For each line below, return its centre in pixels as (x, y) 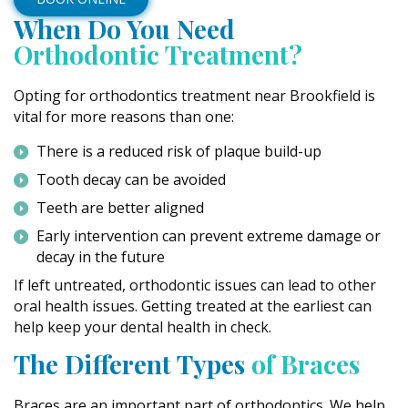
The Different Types (133, 364)
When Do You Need (124, 29)
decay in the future (101, 257)
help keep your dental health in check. (143, 327)
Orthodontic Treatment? (158, 54)
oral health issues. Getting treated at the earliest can (193, 306)
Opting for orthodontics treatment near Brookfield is (194, 96)
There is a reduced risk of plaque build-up (179, 151)
